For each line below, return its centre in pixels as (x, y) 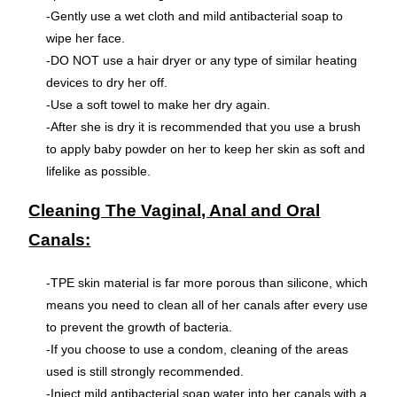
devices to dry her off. (107, 82)
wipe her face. (86, 38)
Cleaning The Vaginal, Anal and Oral (175, 210)
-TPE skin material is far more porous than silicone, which (207, 282)
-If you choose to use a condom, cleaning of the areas (198, 349)
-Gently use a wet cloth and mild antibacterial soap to (195, 16)
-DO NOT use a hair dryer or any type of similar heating (202, 60)
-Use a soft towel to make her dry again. (159, 104)
